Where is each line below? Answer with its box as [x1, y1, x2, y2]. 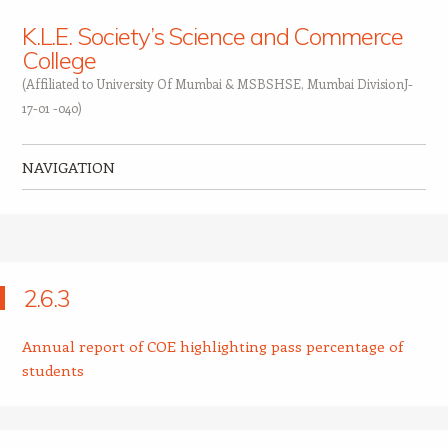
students [21, 360, 84, 380]
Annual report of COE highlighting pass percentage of [21, 336, 403, 356]
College [21, 45, 97, 75]
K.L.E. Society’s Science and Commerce [21, 21, 403, 51]
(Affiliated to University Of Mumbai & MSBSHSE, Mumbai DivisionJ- [21, 75, 413, 92]
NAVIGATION [21, 157, 115, 177]
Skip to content [21, 197, 128, 216]
